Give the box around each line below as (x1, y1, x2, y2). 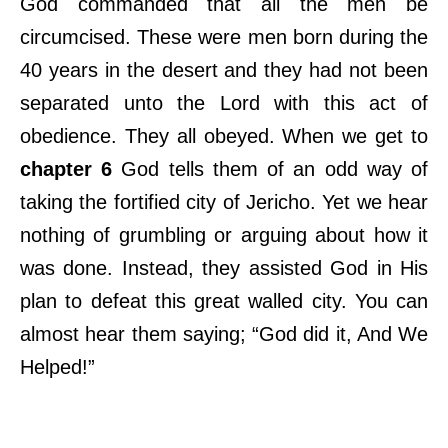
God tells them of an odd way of (112, 157, 429, 180)
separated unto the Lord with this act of (20, 91, 428, 114)
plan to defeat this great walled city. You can (20, 289, 428, 312)
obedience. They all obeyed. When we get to (20, 124, 428, 147)
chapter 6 (20, 157, 113, 180)
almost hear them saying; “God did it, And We (20, 322, 428, 345)
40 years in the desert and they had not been (20, 58, 428, 81)
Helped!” (20, 355, 95, 378)
